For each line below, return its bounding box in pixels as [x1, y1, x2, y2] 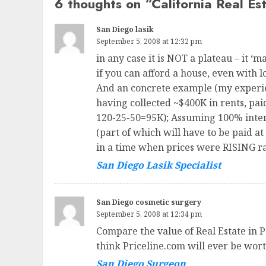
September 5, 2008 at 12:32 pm [96, 36, 202, 47]
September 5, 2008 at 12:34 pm [96, 209, 202, 220]
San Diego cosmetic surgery [96, 197, 201, 208]
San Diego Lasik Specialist [96, 159, 221, 172]
